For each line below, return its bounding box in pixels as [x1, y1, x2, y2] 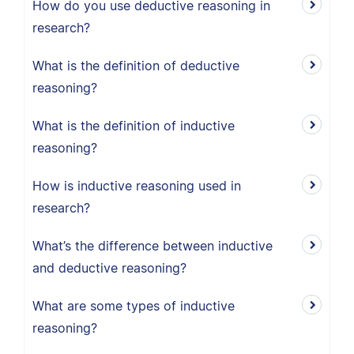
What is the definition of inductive [32, 118, 235, 134]
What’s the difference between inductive [32, 238, 273, 254]
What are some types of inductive [32, 298, 235, 314]
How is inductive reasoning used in [32, 178, 241, 194]
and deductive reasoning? [32, 260, 186, 276]
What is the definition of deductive [32, 58, 239, 73]
